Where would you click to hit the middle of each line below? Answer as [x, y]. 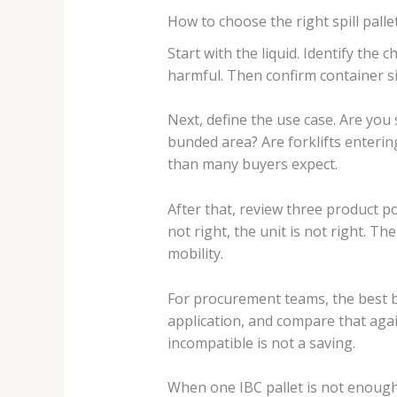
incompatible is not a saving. [261, 343]
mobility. [195, 253]
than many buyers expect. [252, 164]
